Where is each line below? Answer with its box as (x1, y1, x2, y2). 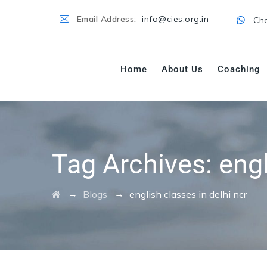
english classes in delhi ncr (129, 188, 247, 200)
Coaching (218, 64, 260, 74)
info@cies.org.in (142, 14, 209, 24)
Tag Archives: (52, 148, 219, 180)
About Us (162, 64, 203, 74)
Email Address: (76, 14, 139, 24)
